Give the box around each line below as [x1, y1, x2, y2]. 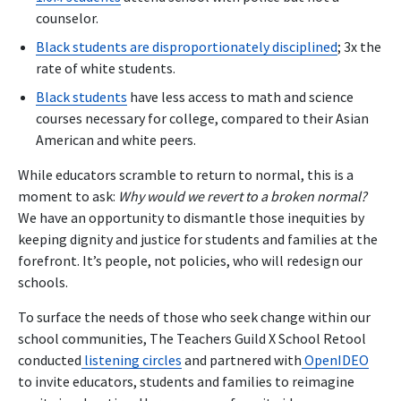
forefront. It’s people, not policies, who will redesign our [18, 251, 363, 269]
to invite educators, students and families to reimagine [18, 371, 354, 390]
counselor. [36, 8, 101, 27]
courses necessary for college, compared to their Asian [36, 108, 369, 127]
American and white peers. [36, 130, 196, 149]
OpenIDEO [304, 350, 369, 369]
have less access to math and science [127, 87, 354, 106]
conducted [18, 350, 81, 369]
